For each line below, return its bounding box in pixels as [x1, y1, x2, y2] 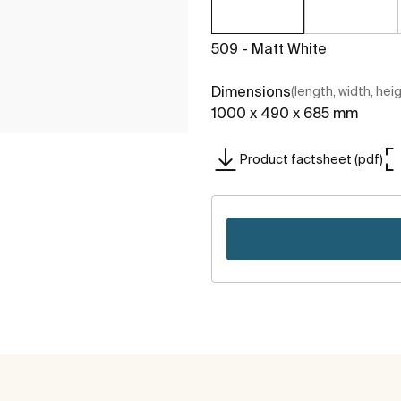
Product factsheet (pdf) [240, 151, 383, 166]
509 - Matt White [211, 40, 327, 57]
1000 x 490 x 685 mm [211, 105, 358, 122]
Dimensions [211, 83, 291, 100]
